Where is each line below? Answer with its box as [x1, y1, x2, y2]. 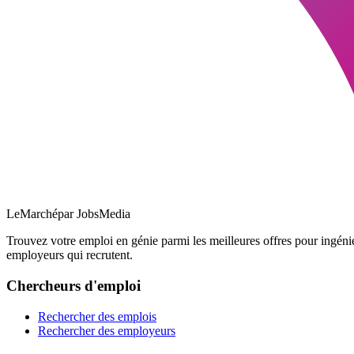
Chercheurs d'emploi [6, 277, 141, 295]
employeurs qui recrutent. [6, 248, 133, 262]
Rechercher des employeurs [38, 323, 175, 337]
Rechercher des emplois [38, 309, 156, 323]
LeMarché [6, 207, 58, 221]
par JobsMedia [58, 207, 130, 221]
